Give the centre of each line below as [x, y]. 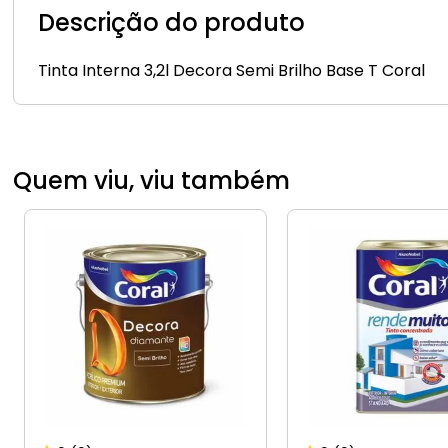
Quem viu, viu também [152, 181]
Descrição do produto [172, 23]
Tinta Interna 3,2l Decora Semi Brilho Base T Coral [232, 71]
